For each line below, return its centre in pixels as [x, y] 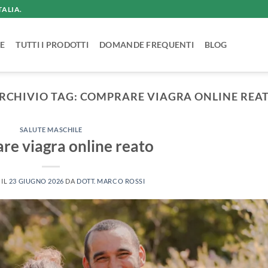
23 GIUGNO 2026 [36, 181]
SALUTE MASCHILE [51, 130]
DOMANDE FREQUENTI [147, 45]
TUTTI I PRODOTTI [52, 45]
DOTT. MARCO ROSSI [111, 181]
